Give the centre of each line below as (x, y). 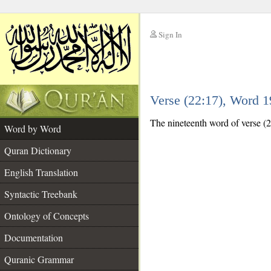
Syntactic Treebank (41, 194)
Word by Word (33, 129)
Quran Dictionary (38, 150)
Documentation (34, 237)
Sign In (170, 34)
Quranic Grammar (39, 259)
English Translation (41, 172)
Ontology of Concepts (47, 216)
